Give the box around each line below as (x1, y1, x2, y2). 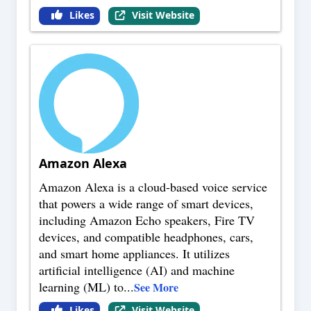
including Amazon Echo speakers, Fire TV (39, 212, 255, 229)
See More (134, 279, 178, 296)
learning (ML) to (39, 278, 124, 296)
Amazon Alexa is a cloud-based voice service (39, 178, 267, 196)
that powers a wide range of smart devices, (39, 195, 253, 212)
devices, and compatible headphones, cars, (39, 228, 253, 246)
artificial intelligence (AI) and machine (39, 262, 235, 279)
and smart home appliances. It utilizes (39, 245, 230, 262)
